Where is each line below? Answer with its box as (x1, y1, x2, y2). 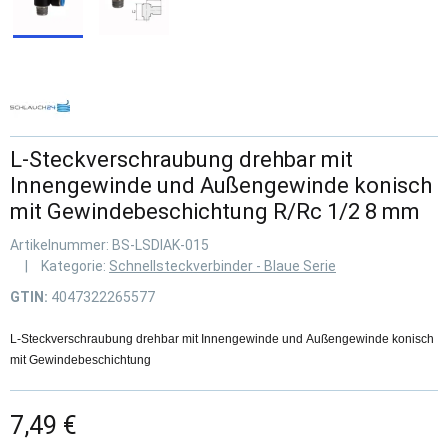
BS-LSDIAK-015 (112, 237, 209, 253)
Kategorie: (41, 258, 109, 274)
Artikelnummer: (10, 237, 112, 253)
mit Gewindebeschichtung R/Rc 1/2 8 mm (10, 199, 420, 224)
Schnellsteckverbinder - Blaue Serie (109, 258, 336, 274)
